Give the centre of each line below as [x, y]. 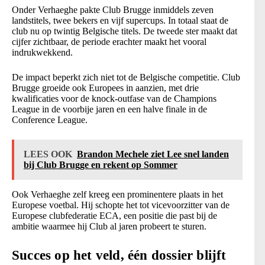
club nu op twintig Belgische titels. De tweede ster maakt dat [125, 31]
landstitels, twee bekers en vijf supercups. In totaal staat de [120, 21]
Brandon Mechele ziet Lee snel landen [153, 154]
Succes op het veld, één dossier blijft [119, 256]
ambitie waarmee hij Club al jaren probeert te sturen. [109, 227]
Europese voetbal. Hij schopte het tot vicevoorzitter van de [121, 205]
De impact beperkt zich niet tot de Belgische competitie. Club [126, 77]
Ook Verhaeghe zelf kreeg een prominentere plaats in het [117, 195]
